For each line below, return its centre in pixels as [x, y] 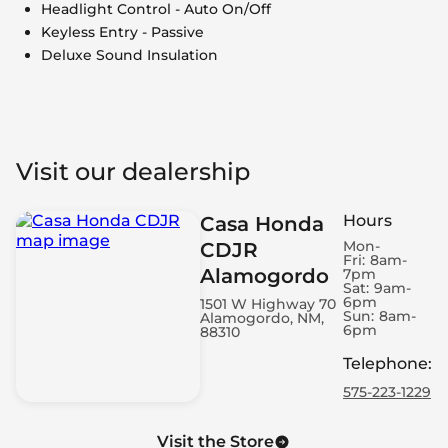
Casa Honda [262, 223]
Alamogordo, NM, [262, 317]
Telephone [385, 364]
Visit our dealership [133, 171]
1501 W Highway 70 [268, 303]
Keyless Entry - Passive [122, 31]
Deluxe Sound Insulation [129, 54]
